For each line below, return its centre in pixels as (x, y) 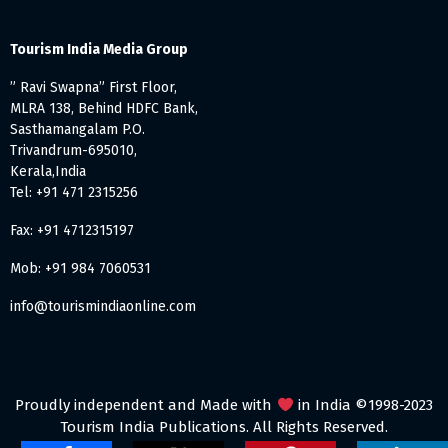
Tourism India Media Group (99, 50)
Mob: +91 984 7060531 (80, 269)
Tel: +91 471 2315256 (74, 193)
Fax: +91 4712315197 (72, 231)
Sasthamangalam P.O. (77, 130)
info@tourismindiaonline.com (103, 307)
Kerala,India (48, 172)
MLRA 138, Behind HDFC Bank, (104, 109)
